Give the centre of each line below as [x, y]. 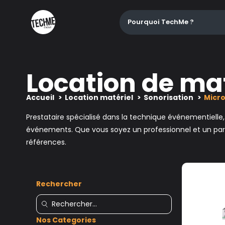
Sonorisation [168, 97]
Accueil [40, 97]
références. [46, 142]
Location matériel [99, 97]
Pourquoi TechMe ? [161, 22]
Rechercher [59, 184]
